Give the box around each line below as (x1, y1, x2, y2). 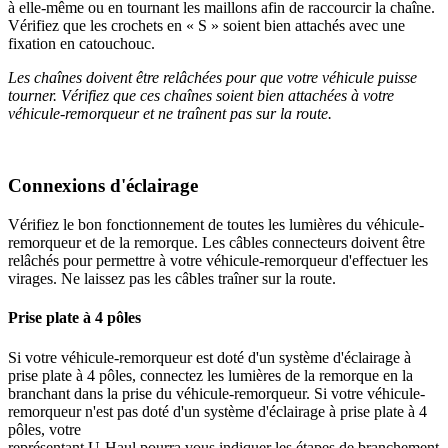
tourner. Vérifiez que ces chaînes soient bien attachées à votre (8, 86, 394, 104)
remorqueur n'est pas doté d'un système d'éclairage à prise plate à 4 (8, 402, 427, 420)
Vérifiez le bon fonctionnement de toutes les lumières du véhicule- (8, 216, 424, 234)
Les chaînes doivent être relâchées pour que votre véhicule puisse (8, 68, 417, 86)
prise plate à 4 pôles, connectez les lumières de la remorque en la (8, 366, 413, 384)
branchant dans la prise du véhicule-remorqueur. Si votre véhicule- (8, 384, 425, 402)
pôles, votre (8, 420, 81, 438)
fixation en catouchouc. (8, 34, 155, 52)
